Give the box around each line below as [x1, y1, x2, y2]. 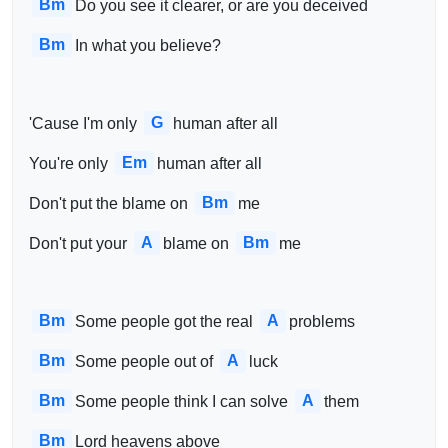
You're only [29, 154, 112, 172]
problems [289, 312, 355, 330]
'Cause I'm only [29, 114, 141, 132]
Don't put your [29, 234, 131, 252]
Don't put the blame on [29, 194, 192, 212]
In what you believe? [75, 36, 221, 54]
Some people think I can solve [75, 392, 292, 410]
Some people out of [75, 352, 217, 370]
